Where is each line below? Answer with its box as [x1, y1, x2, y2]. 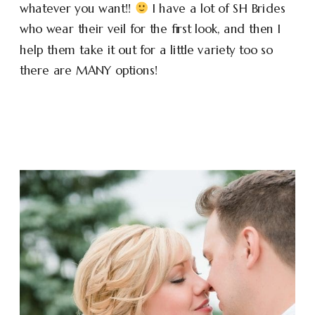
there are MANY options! [20, 63, 158, 78]
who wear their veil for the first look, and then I [20, 21, 281, 37]
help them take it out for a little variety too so [20, 42, 273, 58]
